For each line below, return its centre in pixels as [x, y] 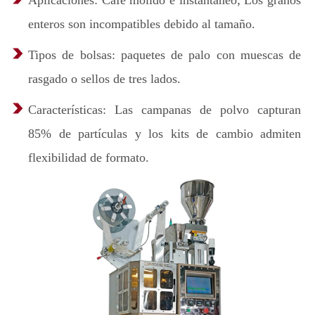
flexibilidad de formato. [89, 157]
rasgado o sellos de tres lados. [104, 79]
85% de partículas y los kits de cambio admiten [165, 134]
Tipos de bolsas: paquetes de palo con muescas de [165, 55]
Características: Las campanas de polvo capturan [165, 110]
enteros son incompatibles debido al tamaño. [142, 24]
